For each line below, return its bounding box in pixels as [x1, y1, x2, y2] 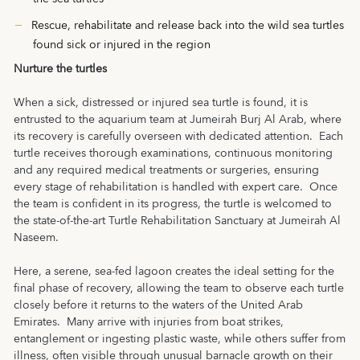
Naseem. [14, 228, 59, 247]
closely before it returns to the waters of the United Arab [14, 296, 303, 315]
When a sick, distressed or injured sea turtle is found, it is [14, 93, 308, 112]
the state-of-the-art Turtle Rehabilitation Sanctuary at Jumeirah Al [14, 211, 341, 231]
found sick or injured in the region [33, 35, 211, 55]
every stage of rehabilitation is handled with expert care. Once [14, 178, 337, 197]
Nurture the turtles [14, 59, 113, 79]
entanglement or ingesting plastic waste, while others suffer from [14, 329, 346, 349]
